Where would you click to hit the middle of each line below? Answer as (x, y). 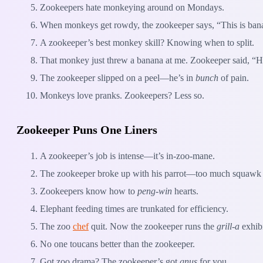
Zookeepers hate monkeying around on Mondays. (132, 7)
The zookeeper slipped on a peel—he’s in (118, 77)
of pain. (234, 77)
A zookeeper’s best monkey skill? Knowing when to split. (147, 42)
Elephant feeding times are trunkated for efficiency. (134, 209)
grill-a (228, 227)
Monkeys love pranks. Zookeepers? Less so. (122, 95)
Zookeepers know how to (89, 191)
